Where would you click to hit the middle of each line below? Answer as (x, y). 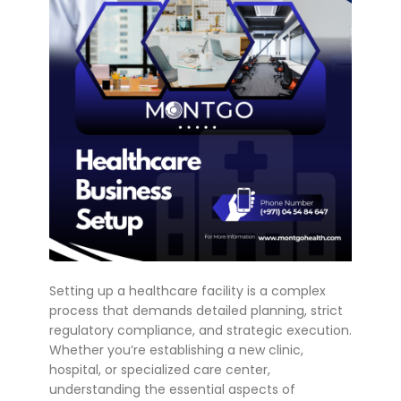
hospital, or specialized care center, (160, 370)
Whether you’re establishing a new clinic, (176, 350)
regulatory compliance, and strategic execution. (200, 331)
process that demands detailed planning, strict (196, 311)
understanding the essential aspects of (172, 390)
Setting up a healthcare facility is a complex (188, 291)
